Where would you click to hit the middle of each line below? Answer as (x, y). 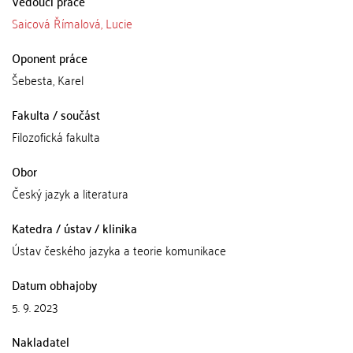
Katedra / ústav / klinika (74, 228)
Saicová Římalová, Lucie (72, 23)
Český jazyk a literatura (70, 193)
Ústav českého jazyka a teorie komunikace (119, 250)
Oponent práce (50, 58)
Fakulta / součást (56, 114)
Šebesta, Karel (48, 80)
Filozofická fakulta (56, 136)
